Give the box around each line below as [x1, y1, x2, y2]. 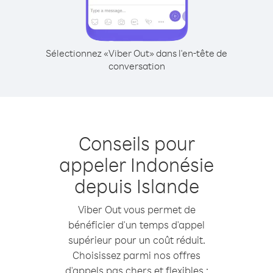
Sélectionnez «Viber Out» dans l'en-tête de [46, 47, 227, 59]
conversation [108, 60, 165, 72]
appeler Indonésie [59, 152, 214, 177]
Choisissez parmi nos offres [73, 249, 200, 261]
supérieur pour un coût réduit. [68, 233, 205, 246]
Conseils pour [78, 130, 195, 155]
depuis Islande [74, 173, 199, 198]
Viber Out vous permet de [77, 203, 196, 216]
